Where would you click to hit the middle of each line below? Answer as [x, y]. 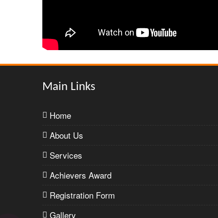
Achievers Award [81, 175]
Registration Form [82, 195]
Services [66, 155]
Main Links [69, 87]
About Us [66, 135]
